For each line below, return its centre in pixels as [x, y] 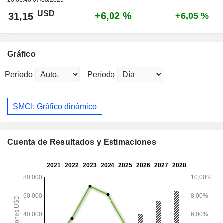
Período [101, 75]
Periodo [19, 75]
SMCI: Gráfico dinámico [55, 106]
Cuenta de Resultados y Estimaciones [82, 142]
